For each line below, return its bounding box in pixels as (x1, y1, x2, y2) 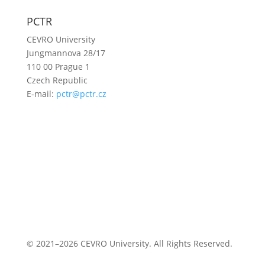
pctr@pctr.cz (56, 88, 106, 100)
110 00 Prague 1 (26, 61, 90, 73)
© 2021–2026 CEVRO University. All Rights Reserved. (26, 238, 232, 250)
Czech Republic (26, 75, 88, 86)
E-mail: (26, 88, 56, 100)
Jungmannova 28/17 (26, 47, 105, 59)
